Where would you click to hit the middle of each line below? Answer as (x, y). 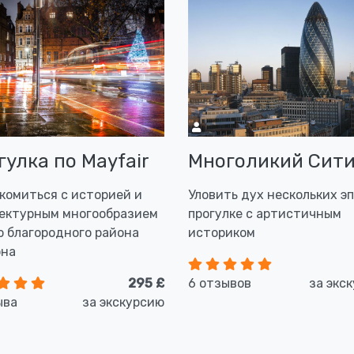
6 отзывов (220, 283)
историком (222, 233)
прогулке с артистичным (265, 214)
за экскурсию (123, 302)
